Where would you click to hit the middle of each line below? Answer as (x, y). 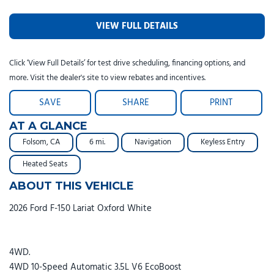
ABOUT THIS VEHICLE (72, 186)
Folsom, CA (41, 142)
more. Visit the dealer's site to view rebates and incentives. (107, 78)
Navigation (153, 142)
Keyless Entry (223, 142)
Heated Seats (45, 164)
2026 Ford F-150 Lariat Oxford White (80, 208)
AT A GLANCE (48, 126)
